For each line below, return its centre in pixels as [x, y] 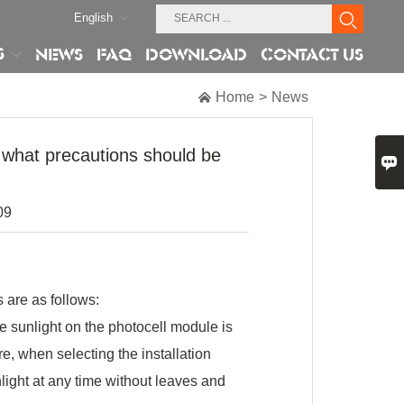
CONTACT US [312, 55]
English [93, 18]
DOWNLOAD [196, 55]
